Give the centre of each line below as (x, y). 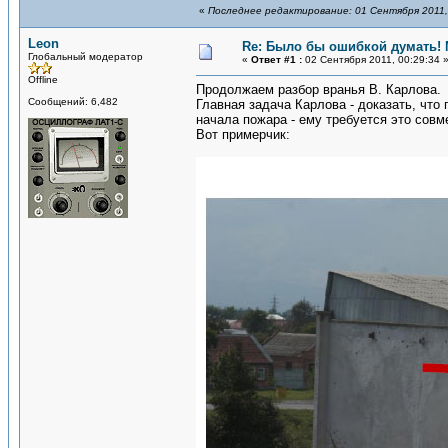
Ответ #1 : (276, 59)
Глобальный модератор (85, 56)
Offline (43, 79)
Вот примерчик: (243, 134)
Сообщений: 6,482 (73, 101)
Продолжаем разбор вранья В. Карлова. (318, 89)
